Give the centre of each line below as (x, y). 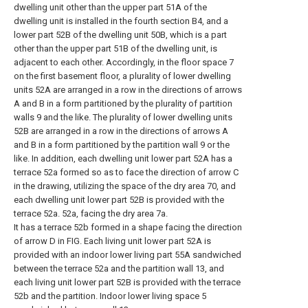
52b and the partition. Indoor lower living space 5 (110, 296)
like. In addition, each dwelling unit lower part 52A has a (123, 158)
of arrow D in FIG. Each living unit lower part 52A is (112, 241)
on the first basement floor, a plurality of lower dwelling (122, 76)
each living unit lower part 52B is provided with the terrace (127, 282)
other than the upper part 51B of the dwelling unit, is (115, 48)
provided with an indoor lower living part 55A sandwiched (128, 255)
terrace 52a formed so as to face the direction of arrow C (126, 172)
